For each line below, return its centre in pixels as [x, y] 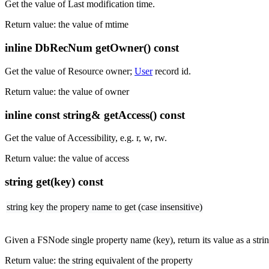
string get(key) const [54, 181]
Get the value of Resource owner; [70, 71]
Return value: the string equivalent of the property [99, 260]
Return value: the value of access [67, 159]
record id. [172, 71]
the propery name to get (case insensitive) [124, 207]
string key [25, 207]
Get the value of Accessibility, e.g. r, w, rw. [86, 138]
